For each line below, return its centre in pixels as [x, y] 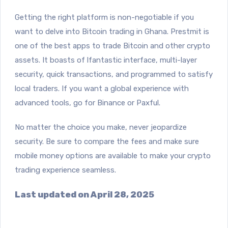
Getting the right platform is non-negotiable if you [104, 17]
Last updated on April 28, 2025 [84, 194]
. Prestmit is [188, 31]
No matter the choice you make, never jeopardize [101, 127]
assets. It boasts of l [52, 60]
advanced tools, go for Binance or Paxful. [88, 103]
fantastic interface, [123, 60]
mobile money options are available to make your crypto [113, 155]
